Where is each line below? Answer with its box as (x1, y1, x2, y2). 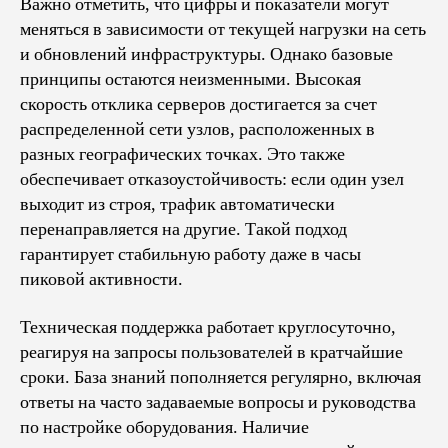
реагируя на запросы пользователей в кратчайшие (20, 340, 403, 364)
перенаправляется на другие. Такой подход (20, 218, 347, 241)
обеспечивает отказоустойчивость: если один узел (20, 168, 404, 191)
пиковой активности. (20, 268, 183, 291)
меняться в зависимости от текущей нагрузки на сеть (20, 18, 426, 41)
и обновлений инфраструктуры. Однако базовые (20, 43, 393, 66)
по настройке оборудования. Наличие (20, 415, 309, 439)
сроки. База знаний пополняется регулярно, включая (20, 365, 421, 389)
